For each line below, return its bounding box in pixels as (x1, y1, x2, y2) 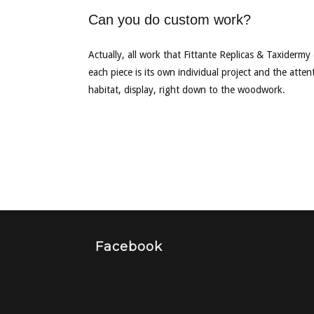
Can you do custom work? (88, 12, 251, 27)
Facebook (95, 239, 163, 254)
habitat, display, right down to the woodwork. (88, 84, 285, 95)
